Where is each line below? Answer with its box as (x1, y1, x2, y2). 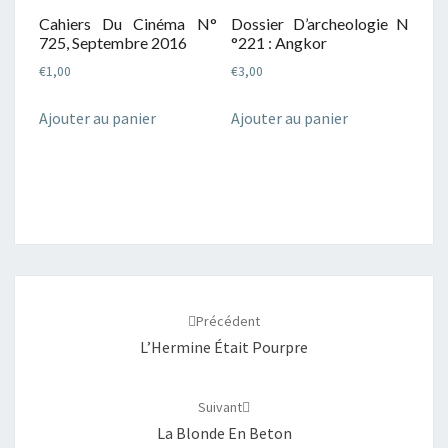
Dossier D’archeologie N (231, 13, 409, 33)
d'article (14, 300, 94, 328)
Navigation (14, 274, 120, 302)
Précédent (196, 312, 260, 331)
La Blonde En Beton (156, 423, 292, 444)
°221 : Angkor (231, 32, 328, 52)
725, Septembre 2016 (39, 32, 187, 52)
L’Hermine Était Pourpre (140, 337, 308, 358)
